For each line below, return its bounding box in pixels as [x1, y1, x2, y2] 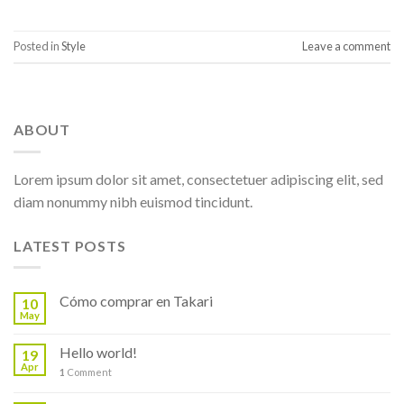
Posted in [14, 39, 61, 54]
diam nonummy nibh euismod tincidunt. [14, 192, 252, 210]
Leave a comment [302, 39, 390, 54]
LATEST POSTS [14, 236, 126, 254]
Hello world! [60, 344, 137, 362]
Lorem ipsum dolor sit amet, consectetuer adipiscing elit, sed [14, 170, 383, 188]
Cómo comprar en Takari [60, 292, 213, 310]
